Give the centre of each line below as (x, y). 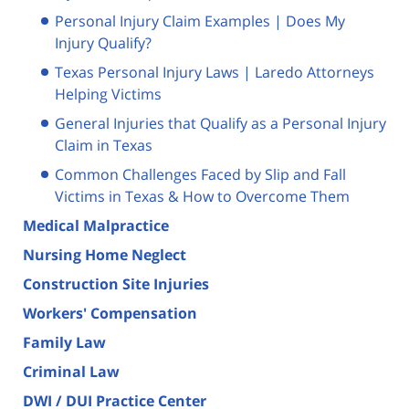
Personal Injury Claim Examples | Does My (200, 21)
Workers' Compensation (110, 313)
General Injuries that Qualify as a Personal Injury (220, 123)
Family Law (64, 342)
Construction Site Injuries (116, 283)
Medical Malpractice (96, 225)
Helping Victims (108, 94)
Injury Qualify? (103, 42)
